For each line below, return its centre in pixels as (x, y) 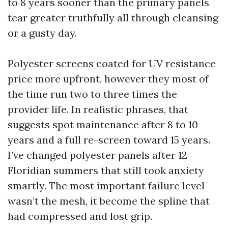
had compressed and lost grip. (80, 216)
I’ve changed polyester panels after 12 (97, 155)
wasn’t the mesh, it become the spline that (109, 201)
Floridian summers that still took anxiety (106, 170)
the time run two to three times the (92, 94)
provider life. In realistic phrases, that (98, 109)
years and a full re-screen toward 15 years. (109, 140)
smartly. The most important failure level (106, 186)
